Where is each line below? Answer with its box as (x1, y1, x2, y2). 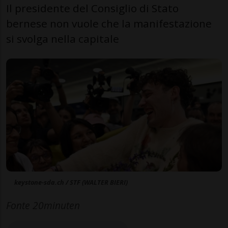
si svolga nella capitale (6, 31, 119, 46)
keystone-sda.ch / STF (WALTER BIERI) (14, 178, 128, 187)
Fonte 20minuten (6, 198, 80, 213)
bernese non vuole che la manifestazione (6, 16, 212, 31)
